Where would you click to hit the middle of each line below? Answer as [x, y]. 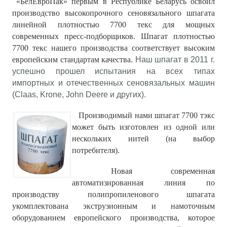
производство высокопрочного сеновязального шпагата [113, 13]
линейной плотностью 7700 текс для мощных [113, 25]
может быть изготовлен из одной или [143, 127]
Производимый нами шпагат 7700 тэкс [143, 116]
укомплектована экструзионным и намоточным [113, 206]
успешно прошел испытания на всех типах [113, 71]
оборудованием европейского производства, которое [113, 218]
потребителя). [96, 150]
